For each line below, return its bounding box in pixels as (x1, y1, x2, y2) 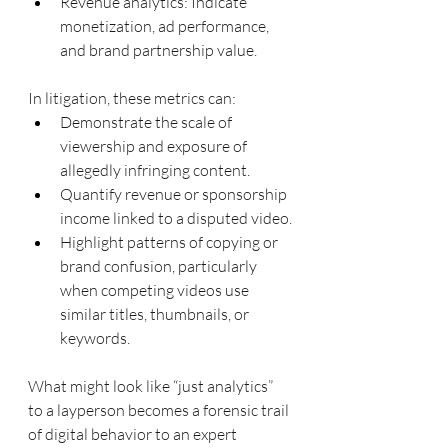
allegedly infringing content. (60, 160, 250, 180)
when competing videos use (60, 280, 252, 300)
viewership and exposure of (60, 136, 250, 156)
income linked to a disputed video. (60, 208, 292, 228)
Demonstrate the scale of (60, 112, 235, 132)
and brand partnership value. (60, 40, 257, 60)
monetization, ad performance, (60, 16, 272, 36)
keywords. (60, 328, 130, 348)
